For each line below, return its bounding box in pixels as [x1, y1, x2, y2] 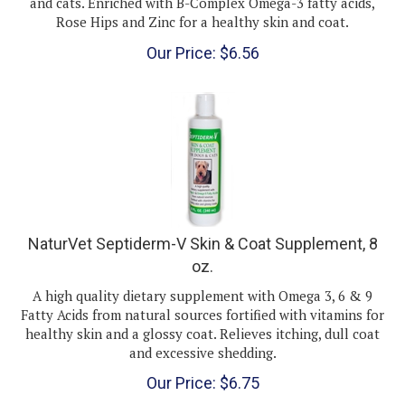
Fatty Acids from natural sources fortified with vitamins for [21, 287, 384, 306]
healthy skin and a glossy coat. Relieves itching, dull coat [25, 306, 380, 325]
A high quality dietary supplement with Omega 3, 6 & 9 [33, 268, 372, 287]
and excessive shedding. [128, 325, 277, 344]
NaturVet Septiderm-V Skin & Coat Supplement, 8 [27, 216, 378, 236]
